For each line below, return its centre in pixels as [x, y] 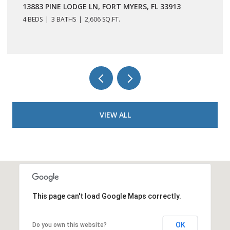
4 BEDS [33, 19]
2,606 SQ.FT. [102, 19]
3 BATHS [64, 19]
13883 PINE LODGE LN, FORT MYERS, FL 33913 [102, 6]
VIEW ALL [115, 114]
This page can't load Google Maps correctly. [107, 196]
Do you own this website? [69, 225]
